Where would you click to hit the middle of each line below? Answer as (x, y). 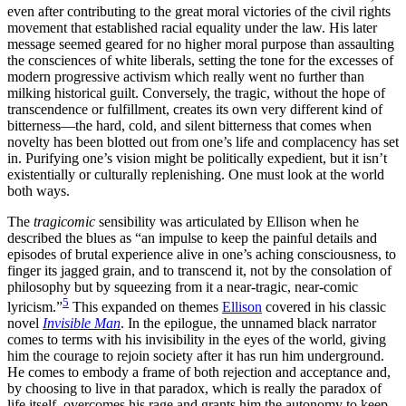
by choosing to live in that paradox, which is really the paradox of (194, 389)
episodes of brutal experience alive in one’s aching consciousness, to (202, 254)
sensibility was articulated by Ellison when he (227, 222)
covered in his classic (324, 307)
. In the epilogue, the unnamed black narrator (248, 324)
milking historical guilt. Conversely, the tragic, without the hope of (196, 93)
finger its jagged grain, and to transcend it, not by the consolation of (199, 271)
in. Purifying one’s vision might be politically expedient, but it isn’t (197, 158)
